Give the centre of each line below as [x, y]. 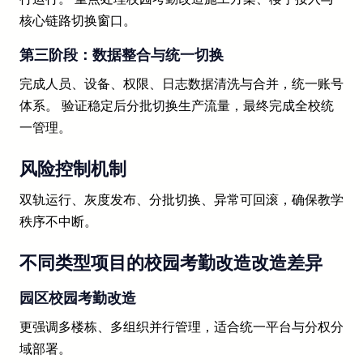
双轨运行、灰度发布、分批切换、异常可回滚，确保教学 [181, 200]
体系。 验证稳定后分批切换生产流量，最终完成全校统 [177, 106]
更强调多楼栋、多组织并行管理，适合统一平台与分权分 [181, 327]
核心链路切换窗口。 [78, 21]
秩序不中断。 [58, 222]
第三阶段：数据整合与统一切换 [122, 55]
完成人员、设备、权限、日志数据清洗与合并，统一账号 [181, 84]
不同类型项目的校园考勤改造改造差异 [171, 263]
